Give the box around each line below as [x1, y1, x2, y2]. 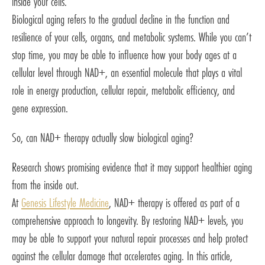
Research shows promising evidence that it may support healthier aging [12, 158, 252, 176]
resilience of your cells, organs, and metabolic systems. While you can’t [12, 28, 251, 46]
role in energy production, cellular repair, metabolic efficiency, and [12, 81, 235, 99]
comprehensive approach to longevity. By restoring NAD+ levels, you [12, 211, 243, 229]
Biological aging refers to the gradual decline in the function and [12, 10, 230, 28]
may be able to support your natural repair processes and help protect [12, 229, 248, 247]
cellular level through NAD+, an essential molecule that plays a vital [12, 63, 242, 81]
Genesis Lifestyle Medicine [21, 193, 109, 211]
